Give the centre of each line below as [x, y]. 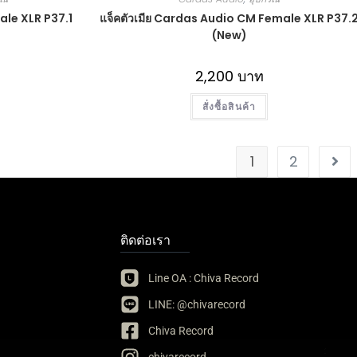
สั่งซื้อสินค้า [229, 106]
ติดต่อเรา [145, 240]
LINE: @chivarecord [196, 305]
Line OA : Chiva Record [203, 279]
